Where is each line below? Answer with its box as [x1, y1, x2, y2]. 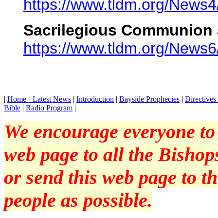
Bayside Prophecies [119, 95, 180, 103]
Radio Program [26, 104, 73, 112]
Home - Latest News [7, 95, 71, 103]
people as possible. [4, 189, 152, 211]
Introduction [76, 95, 114, 103]
